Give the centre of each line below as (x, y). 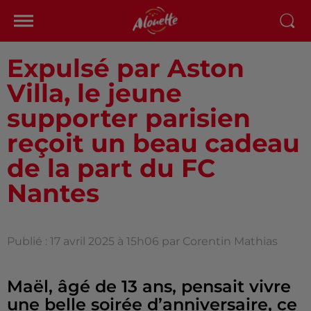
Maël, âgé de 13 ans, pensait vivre (149, 286)
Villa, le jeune (94, 93)
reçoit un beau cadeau (153, 143)
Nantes (53, 193)
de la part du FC (111, 168)
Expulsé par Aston (126, 68)
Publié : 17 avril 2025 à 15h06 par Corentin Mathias (142, 241)
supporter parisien (129, 118)
